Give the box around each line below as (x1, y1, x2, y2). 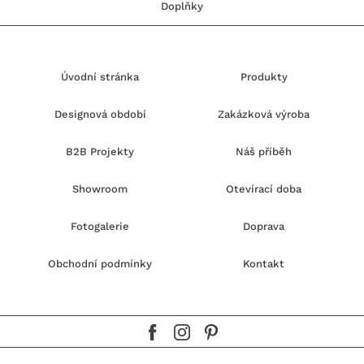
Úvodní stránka (61, 71, 140, 84)
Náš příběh (236, 145, 292, 158)
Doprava (243, 220, 285, 233)
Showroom (72, 183, 128, 196)
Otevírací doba (226, 183, 302, 196)
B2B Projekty (66, 145, 135, 158)
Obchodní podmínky (48, 258, 153, 271)
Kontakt (243, 258, 285, 271)
